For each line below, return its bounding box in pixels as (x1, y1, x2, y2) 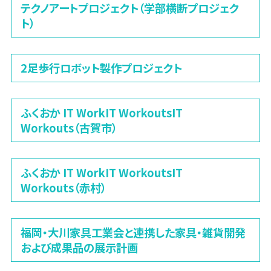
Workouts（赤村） (20, 180, 106, 196)
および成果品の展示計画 (20, 239, 138, 255)
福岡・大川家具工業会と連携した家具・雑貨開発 (20, 224, 246, 240)
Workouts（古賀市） (20, 120, 117, 136)
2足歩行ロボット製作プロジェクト (20, 60, 182, 76)
